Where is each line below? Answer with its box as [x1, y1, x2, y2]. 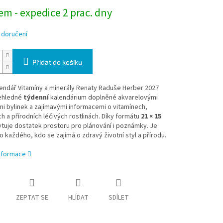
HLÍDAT [68, 193, 89, 203]
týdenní [23, 93, 49, 103]
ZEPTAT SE [15, 193, 48, 203]
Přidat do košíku [32, 58, 82, 67]
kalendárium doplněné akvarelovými [48, 93, 158, 103]
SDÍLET [108, 193, 129, 203]
